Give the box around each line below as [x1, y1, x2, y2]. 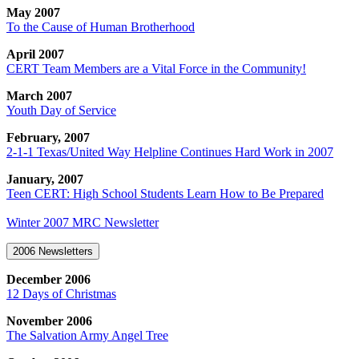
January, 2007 [6, 171, 83, 186]
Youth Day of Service [6, 103, 116, 117]
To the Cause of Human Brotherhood [6, 19, 195, 34]
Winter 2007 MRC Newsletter [6, 215, 159, 229]
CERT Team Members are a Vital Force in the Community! [6, 61, 306, 75]
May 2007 [6, 5, 60, 19]
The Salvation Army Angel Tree [6, 328, 168, 342]
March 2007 [6, 88, 72, 103]
